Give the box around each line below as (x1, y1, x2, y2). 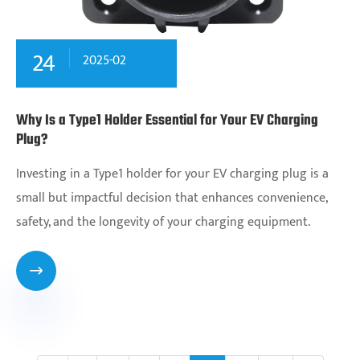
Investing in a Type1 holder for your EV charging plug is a (16, 162, 329, 185)
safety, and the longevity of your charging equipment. (16, 211, 310, 233)
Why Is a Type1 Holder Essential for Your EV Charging (16, 108, 318, 133)
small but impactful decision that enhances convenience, (16, 186, 327, 209)
